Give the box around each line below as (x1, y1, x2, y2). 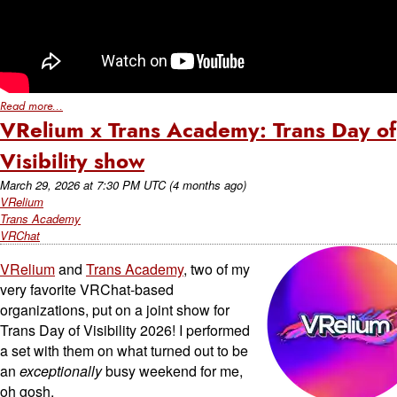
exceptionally (19, 361, 102, 381)
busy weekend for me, (102, 361, 243, 381)
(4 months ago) (169, 176, 246, 193)
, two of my (183, 259, 250, 279)
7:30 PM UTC (97, 176, 166, 193)
